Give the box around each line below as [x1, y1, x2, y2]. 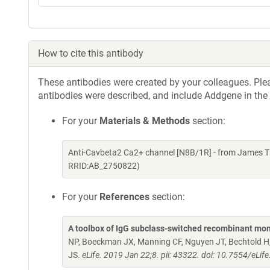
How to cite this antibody [38, 48, 143, 59]
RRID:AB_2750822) [68, 161, 140, 171]
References [99, 191, 149, 202]
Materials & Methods [99, 115, 190, 127]
